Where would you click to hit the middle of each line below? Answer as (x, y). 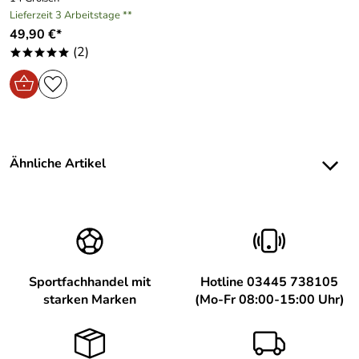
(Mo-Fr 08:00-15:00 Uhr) (269, 300)
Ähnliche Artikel (58, 163)
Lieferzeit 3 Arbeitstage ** (71, 15)
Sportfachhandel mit (90, 282)
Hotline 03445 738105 (269, 282)
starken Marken (90, 300)
